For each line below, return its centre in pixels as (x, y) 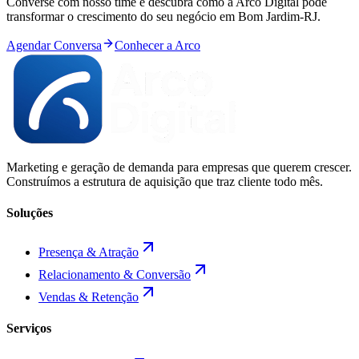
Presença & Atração (89, 252)
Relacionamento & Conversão (115, 275)
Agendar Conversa (54, 45)
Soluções (30, 212)
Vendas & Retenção (89, 297)
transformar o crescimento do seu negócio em (122, 16)
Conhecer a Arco (157, 45)
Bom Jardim (269, 16)
